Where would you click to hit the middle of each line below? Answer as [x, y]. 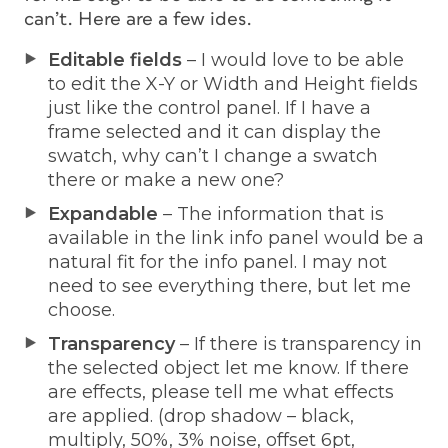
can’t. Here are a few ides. [138, 19]
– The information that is [271, 213]
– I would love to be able [295, 59]
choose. [81, 309]
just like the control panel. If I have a [209, 107]
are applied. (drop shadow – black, [201, 415]
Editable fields [117, 59]
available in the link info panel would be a [236, 237]
